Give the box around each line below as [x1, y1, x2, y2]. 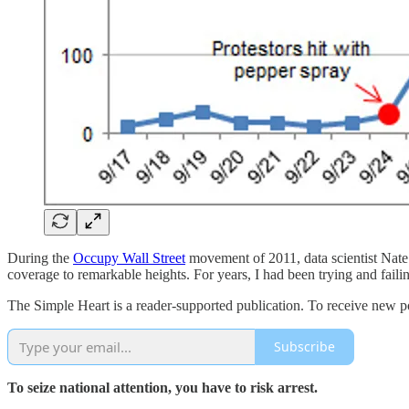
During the [7, 249, 73, 266]
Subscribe [274, 338, 335, 356]
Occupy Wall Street [73, 249, 185, 266]
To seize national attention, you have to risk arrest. [7, 379, 318, 395]
